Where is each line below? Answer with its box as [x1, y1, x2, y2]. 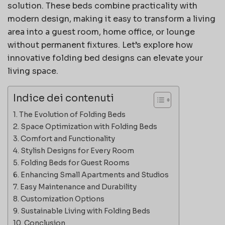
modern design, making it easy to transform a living [8, 13, 215, 24]
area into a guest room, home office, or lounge [8, 26, 195, 37]
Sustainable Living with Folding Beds [20, 206, 150, 215]
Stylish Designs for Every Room [20, 146, 134, 155]
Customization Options [20, 194, 104, 203]
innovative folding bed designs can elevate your [8, 52, 203, 63]
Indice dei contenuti [13, 92, 114, 105]
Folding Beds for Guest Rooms [20, 158, 130, 167]
